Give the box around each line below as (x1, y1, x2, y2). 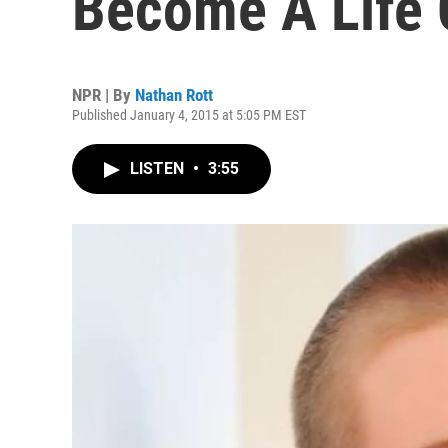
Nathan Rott (135, 85, 213, 105)
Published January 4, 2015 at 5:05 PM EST (72, 107, 306, 123)
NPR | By (72, 85, 135, 105)
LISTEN (130, 159, 188, 178)
